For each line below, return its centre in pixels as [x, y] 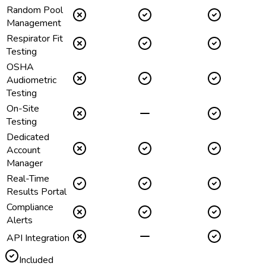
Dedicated [28, 137]
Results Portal [37, 192]
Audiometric [31, 80]
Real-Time [28, 179]
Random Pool [35, 10]
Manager [25, 164]
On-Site [23, 109]
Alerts [20, 221]
